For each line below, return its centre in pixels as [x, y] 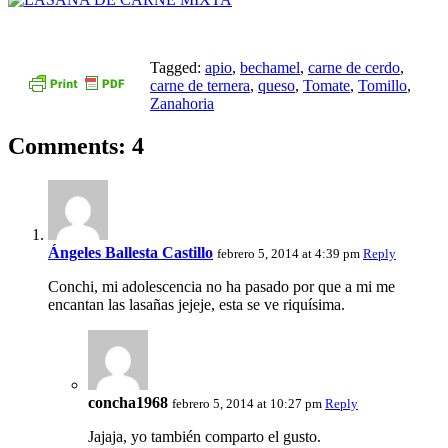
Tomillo [382, 85]
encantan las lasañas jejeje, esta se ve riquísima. [196, 304]
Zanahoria [182, 103]
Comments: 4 [76, 145]
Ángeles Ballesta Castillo [130, 252]
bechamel [270, 67]
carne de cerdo [354, 67]
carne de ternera [200, 85]
